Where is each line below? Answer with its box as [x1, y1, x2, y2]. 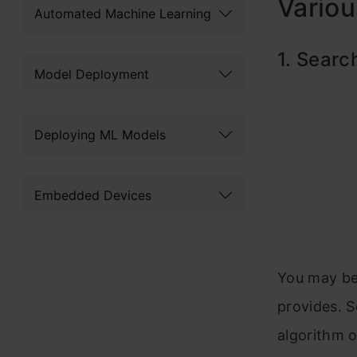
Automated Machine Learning [34, 5, 211, 22]
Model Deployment [34, 65, 149, 82]
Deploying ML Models [34, 126, 166, 143]
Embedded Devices [34, 186, 151, 203]
